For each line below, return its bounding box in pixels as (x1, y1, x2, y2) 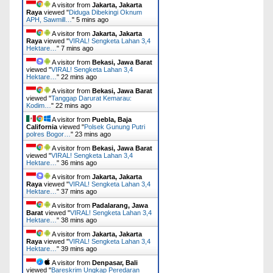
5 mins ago (76, 15, 108, 23)
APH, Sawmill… (26, 15, 72, 23)
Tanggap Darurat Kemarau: (51, 94, 132, 102)
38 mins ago (61, 216, 97, 224)
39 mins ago (61, 244, 97, 252)
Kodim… (26, 101, 51, 109)
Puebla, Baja (92, 115, 132, 123)
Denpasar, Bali (92, 258, 138, 266)
